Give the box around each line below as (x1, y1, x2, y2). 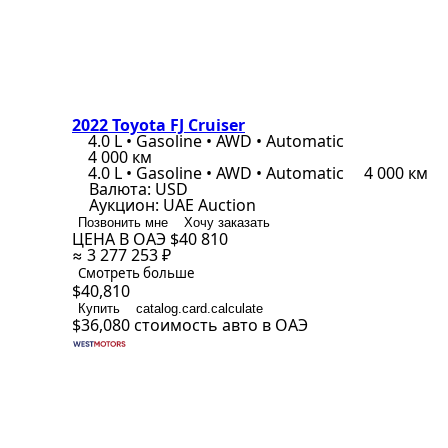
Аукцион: (89, 194, 159, 216)
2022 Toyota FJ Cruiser (72, 114, 245, 136)
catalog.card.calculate (136, 301, 263, 316)
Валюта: (89, 178, 151, 200)
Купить (78, 301, 120, 316)
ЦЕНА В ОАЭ (72, 228, 170, 250)
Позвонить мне (78, 215, 168, 230)
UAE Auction (163, 194, 256, 216)
